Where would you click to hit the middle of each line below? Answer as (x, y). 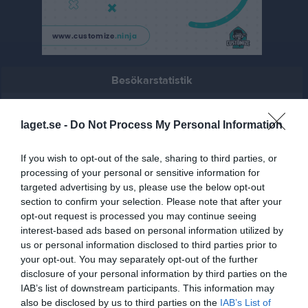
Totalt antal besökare (152, 157)
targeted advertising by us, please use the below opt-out (143, 187)
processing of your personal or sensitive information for (140, 173)
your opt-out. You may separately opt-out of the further (139, 259)
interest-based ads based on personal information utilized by (152, 230)
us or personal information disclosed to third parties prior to (149, 245)
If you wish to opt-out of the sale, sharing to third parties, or (149, 158)
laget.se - (45, 125)
